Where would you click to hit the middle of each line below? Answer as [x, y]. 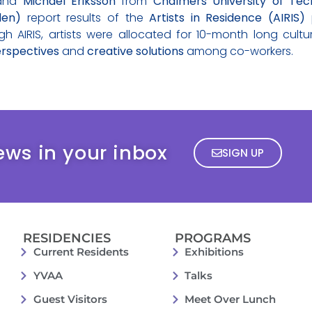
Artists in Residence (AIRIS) [227, 17]
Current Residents [81, 252]
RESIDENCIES [67, 239]
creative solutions [135, 51]
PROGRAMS [212, 239]
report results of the [85, 17]
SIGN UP [243, 153]
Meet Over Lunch [231, 299]
